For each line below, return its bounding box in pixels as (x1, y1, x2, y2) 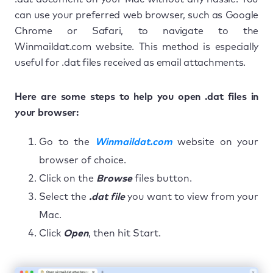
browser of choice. (39, 155, 126, 165)
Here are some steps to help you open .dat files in (15, 91, 258, 102)
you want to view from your (125, 191, 258, 202)
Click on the (39, 173, 96, 183)
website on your (172, 136, 258, 147)
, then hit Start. (88, 228, 161, 238)
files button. (132, 173, 192, 183)
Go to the (39, 136, 95, 147)
